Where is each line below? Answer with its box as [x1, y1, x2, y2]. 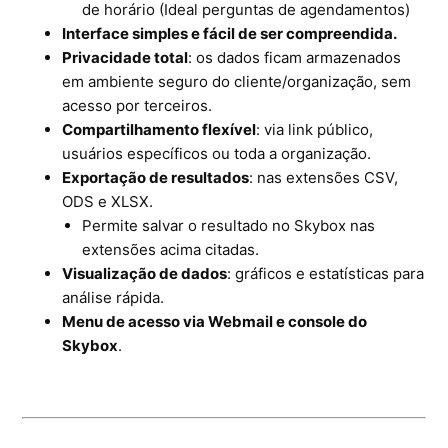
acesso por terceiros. [62, 95, 213, 115]
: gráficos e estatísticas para [227, 263, 425, 283]
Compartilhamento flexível [62, 119, 257, 139]
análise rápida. [62, 287, 165, 307]
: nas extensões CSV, [249, 167, 399, 187]
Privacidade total [62, 47, 189, 67]
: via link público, [256, 119, 374, 139]
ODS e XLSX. [62, 191, 154, 211]
